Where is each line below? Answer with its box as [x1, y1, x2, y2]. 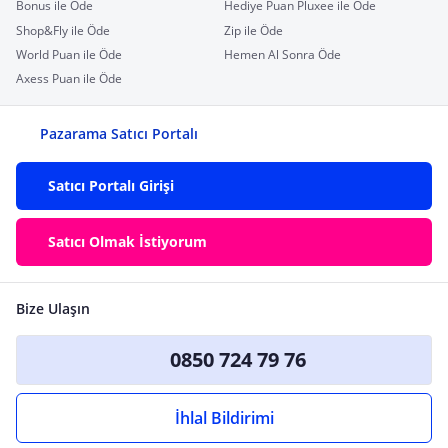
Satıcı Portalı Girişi [48, 175, 174, 195]
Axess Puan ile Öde [16, 69, 122, 87]
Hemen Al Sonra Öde [224, 45, 341, 63]
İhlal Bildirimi [174, 406, 274, 429]
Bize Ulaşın [16, 298, 90, 318]
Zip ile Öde [224, 21, 283, 39]
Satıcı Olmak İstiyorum [48, 231, 207, 251]
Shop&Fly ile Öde [16, 21, 110, 39]
